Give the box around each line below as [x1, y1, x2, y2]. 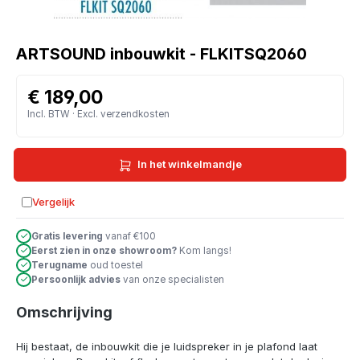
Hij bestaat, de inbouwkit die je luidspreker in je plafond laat [16, 339, 317, 353]
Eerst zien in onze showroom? [31, 244, 177, 256]
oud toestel [88, 259, 143, 271]
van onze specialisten [121, 273, 224, 285]
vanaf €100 [103, 230, 156, 242]
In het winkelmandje [137, 157, 243, 171]
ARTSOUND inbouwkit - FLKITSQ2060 [16, 44, 307, 64]
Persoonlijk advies [31, 273, 121, 285]
